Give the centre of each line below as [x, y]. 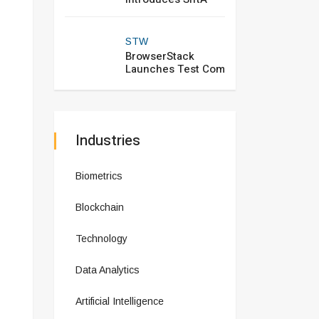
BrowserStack [160, 56]
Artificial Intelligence [120, 301]
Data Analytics [108, 270]
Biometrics [99, 176]
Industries [108, 141]
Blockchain [100, 207]
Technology [101, 239]
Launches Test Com [175, 69]
